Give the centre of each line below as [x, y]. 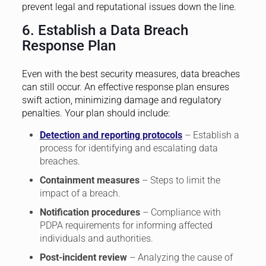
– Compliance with [180, 213]
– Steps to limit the [180, 180]
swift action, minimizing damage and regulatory [121, 100]
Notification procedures [90, 213]
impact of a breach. [80, 194]
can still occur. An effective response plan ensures [125, 87]
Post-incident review [83, 258]
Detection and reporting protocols [111, 135]
